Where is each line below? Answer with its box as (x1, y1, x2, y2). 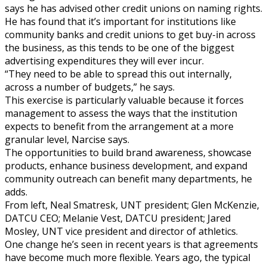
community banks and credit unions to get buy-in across (5, 27, 256, 41)
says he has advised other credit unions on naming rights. (5, 1, 262, 15)
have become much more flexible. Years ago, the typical (5, 250, 250, 264)
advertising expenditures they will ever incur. (5, 54, 204, 67)
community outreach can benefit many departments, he (5, 172, 252, 185)
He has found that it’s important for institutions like (5, 14, 236, 28)
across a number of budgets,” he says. (5, 80, 175, 94)
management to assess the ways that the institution (5, 106, 237, 120)
